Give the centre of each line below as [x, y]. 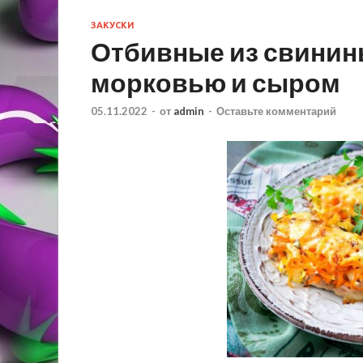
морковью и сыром [216, 82]
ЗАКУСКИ [113, 25]
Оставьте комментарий [276, 111]
